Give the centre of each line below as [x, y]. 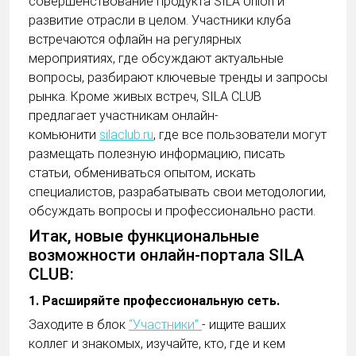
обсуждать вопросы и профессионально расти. [174, 211]
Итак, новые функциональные [144, 236]
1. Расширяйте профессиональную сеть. [156, 300]
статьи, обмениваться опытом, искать [142, 173]
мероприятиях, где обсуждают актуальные [156, 59]
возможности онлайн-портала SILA [166, 255]
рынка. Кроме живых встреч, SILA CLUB [145, 97]
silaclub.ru [126, 135]
